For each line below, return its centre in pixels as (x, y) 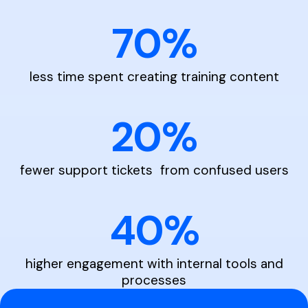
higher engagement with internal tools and (154, 264)
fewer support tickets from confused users (154, 170)
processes (154, 280)
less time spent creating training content (154, 77)
